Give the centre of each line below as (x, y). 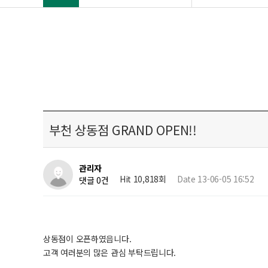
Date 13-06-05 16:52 (215, 179)
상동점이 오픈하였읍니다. (87, 239)
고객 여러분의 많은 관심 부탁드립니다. (110, 252)
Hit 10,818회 (143, 179)
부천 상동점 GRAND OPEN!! (123, 130)
